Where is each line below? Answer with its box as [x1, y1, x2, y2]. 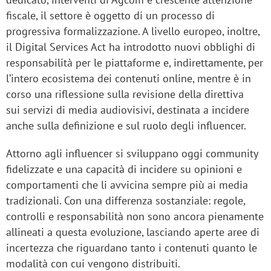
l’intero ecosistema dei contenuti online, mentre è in [6, 71, 251, 86]
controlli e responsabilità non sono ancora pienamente [6, 209, 264, 224]
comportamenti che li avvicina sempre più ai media [6, 178, 248, 192]
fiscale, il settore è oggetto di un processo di [6, 8, 215, 23]
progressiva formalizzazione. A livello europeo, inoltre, [6, 24, 260, 39]
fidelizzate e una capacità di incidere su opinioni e [6, 162, 242, 177]
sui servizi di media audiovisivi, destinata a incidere [6, 103, 249, 117]
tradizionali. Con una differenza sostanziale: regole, [6, 194, 245, 208]
